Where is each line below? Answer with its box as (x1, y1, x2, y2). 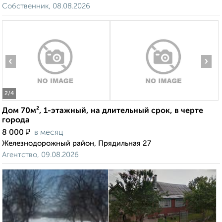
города (2, 116, 30, 125)
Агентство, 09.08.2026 (2, 151, 79, 159)
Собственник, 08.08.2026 (2, 2, 90, 10)
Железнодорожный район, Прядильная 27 (2, 140, 151, 148)
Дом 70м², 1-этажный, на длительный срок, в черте (2, 107, 203, 115)
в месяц (34, 129, 63, 137)
